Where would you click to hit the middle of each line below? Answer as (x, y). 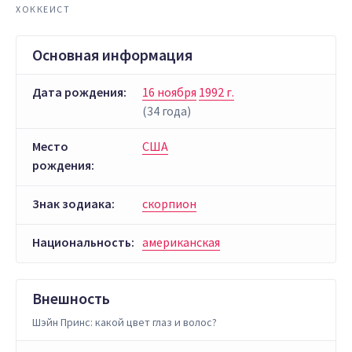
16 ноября (169, 92)
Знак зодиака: (73, 203)
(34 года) (167, 111)
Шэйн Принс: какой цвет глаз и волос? (125, 322)
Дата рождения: (79, 92)
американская (181, 242)
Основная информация (112, 55)
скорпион (169, 203)
